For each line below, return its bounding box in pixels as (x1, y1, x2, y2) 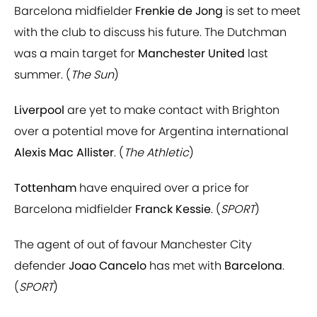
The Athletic (124, 144, 189, 161)
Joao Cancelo (69, 258, 146, 275)
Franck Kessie (135, 201, 211, 218)
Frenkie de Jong (135, 3, 223, 20)
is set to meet (223, 3, 301, 20)
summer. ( (14, 67, 71, 83)
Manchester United (138, 45, 245, 62)
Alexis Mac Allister (14, 144, 114, 161)
